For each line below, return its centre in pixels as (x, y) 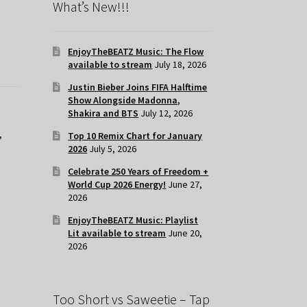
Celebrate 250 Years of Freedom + (138, 172)
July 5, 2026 (113, 149)
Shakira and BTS (103, 113)
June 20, (185, 233)
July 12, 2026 (167, 113)
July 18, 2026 (181, 65)
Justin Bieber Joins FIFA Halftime (138, 87)
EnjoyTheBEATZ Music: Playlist (133, 220)
